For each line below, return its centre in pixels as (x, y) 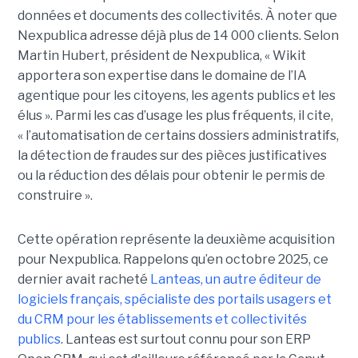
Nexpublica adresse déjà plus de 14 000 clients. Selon (178, 36)
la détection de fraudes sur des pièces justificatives (172, 156)
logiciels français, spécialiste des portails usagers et (174, 300)
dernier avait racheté (84, 280)
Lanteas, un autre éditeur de (235, 280)
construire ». (55, 196)
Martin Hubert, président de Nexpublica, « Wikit (161, 56)
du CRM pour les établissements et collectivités (162, 320)
